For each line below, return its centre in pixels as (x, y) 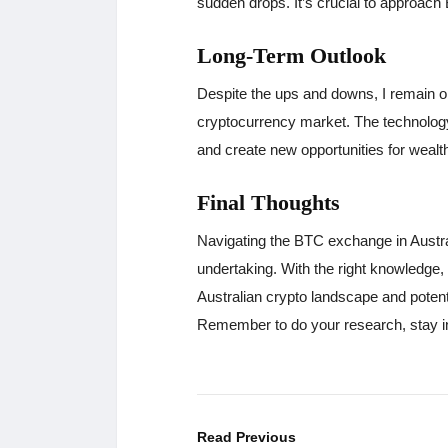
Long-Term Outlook (291, 55)
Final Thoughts (268, 202)
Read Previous (246, 436)
